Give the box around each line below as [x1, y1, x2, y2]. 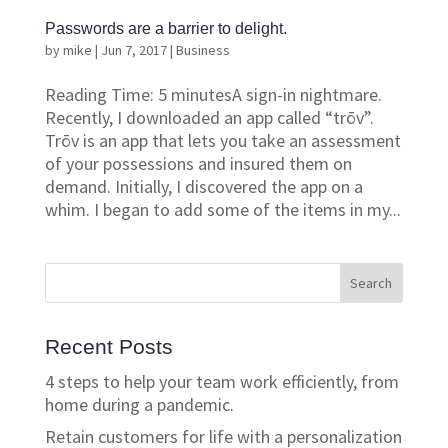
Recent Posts [44, 334, 173, 358]
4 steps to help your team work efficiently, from [44, 369, 399, 393]
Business [175, 40, 230, 59]
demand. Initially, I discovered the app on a [44, 174, 363, 198]
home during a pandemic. [44, 392, 234, 416]
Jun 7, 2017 [100, 40, 167, 59]
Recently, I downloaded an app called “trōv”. [44, 105, 374, 129]
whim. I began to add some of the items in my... [44, 197, 401, 221]
